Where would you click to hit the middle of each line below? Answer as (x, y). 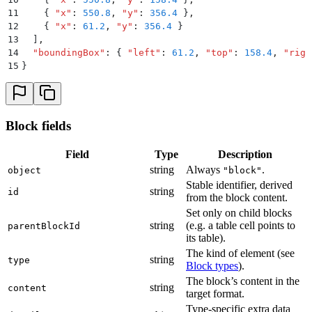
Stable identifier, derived (239, 185)
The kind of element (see (240, 253)
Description (245, 155)
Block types (212, 266)
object (24, 171)
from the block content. (237, 198)
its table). (206, 238)
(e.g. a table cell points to (241, 226)
